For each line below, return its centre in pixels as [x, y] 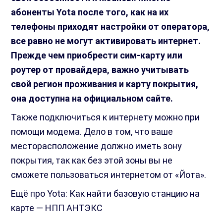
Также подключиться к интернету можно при [106, 117]
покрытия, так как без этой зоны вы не [92, 161]
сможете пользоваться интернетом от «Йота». [109, 175]
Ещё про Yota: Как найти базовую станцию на [106, 194]
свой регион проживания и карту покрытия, [105, 84]
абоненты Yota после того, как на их [90, 12]
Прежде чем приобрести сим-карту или [97, 55]
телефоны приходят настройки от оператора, [111, 27]
